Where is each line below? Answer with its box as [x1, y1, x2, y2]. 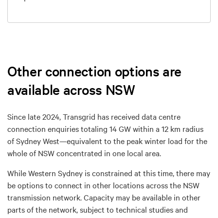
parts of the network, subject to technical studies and [7, 203, 188, 215]
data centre [142, 110, 181, 122]
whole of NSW [7, 147, 56, 158]
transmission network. [7, 191, 84, 202]
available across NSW [7, 80, 135, 98]
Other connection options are [7, 62, 182, 80]
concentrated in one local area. [56, 147, 161, 158]
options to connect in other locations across [18, 179, 170, 190]
